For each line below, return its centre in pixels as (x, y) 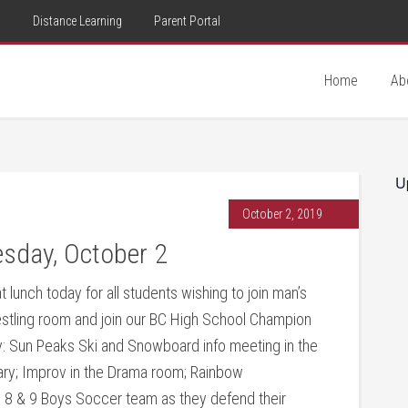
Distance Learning (77, 21)
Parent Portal (187, 21)
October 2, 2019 (282, 214)
